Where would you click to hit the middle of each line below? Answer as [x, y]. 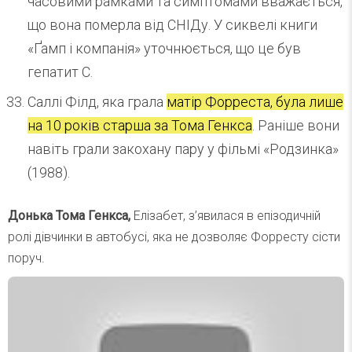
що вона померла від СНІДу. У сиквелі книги [172, 24]
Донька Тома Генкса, [69, 215]
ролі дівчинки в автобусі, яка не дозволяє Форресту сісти [174, 236]
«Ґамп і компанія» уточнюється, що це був [164, 48]
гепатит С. [60, 71]
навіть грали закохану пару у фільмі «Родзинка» [183, 148]
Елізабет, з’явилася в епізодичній [225, 215]
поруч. [26, 258]
